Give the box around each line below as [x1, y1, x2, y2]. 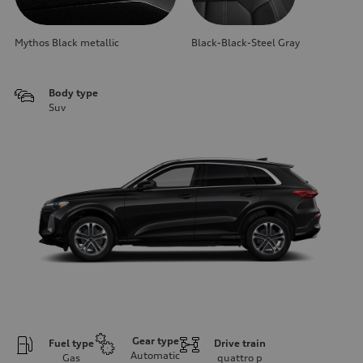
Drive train [214, 337, 266, 350]
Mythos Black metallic [15, 36, 119, 49]
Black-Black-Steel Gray [191, 36, 300, 49]
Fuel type [49, 337, 94, 350]
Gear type [131, 335, 179, 348]
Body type [49, 86, 98, 99]
